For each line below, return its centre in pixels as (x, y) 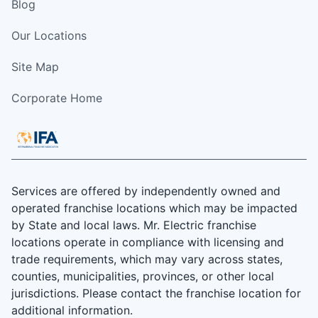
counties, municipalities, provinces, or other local (143, 276)
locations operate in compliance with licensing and (148, 242)
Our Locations (49, 36)
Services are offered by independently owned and (146, 191)
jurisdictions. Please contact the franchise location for (156, 294)
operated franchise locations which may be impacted (154, 208)
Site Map (35, 67)
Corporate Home (57, 98)
